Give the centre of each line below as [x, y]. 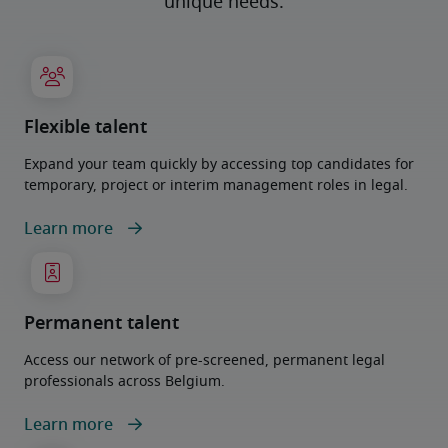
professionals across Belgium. [124, 382]
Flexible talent [85, 128]
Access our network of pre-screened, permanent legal [204, 361]
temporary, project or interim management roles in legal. [216, 186]
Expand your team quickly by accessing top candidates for [219, 165]
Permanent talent [101, 324]
